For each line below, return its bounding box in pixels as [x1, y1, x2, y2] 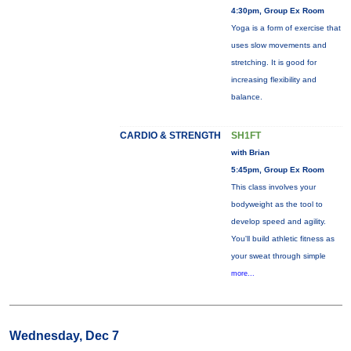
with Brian [230, 148, 270, 157]
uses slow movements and [230, 41, 327, 49]
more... [230, 270, 255, 277]
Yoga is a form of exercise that [230, 24, 341, 32]
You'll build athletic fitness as [230, 234, 335, 243]
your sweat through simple [230, 251, 326, 260]
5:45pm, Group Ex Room [230, 165, 324, 174]
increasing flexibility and [230, 75, 317, 84]
